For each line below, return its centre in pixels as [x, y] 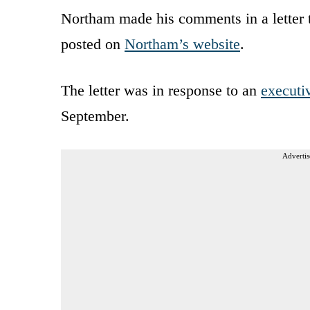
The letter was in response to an [161, 90]
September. [95, 116]
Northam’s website [182, 44]
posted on [93, 44]
